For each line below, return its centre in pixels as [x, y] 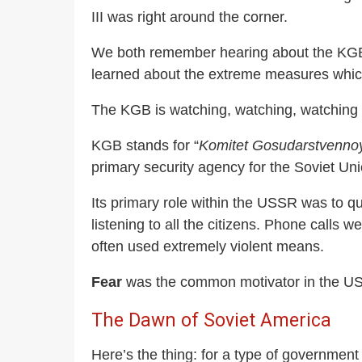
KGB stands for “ [145, 146]
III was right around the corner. [189, 17]
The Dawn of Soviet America [211, 321]
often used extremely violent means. [208, 247]
